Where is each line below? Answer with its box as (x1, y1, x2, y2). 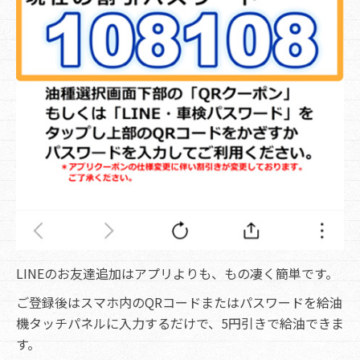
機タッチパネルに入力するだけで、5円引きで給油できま (16, 313, 344, 333)
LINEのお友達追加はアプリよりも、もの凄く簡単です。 (16, 264, 338, 284)
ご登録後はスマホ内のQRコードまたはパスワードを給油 (16, 292, 342, 313)
